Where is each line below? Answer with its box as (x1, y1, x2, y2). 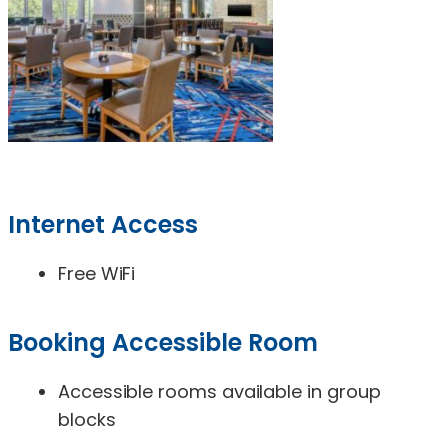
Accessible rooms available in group (58, 378, 381, 404)
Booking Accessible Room (8, 325, 318, 359)
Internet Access (8, 207, 198, 241)
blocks (58, 406, 116, 432)
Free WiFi (58, 260, 136, 286)
